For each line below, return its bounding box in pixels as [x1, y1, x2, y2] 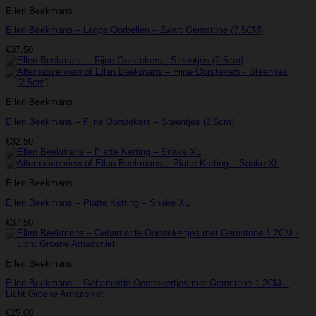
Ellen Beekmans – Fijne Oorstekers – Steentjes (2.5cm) [6, 116, 234, 127]
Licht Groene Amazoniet [6, 288, 104, 299]
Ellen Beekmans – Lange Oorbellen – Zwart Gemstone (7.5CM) [6, 25, 263, 36]
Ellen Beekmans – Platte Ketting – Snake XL [6, 197, 190, 209]
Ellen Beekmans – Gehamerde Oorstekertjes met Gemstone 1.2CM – [6, 277, 289, 288]
